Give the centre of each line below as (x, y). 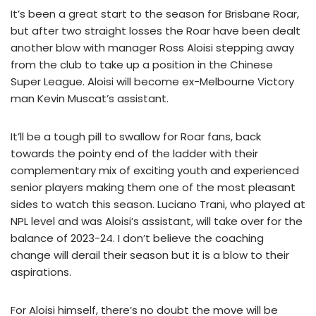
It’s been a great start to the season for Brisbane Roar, (155, 14)
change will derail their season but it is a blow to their (150, 255)
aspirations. (41, 272)
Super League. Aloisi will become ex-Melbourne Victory (152, 82)
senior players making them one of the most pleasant (153, 188)
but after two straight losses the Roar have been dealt (156, 31)
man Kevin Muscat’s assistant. (90, 99)
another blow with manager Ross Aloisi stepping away (152, 48)
